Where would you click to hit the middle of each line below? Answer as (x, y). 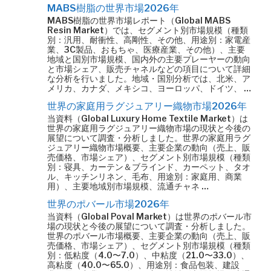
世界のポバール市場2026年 (108, 204)
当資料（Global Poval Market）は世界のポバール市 (149, 216)
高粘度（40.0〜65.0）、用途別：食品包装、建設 (143, 265)
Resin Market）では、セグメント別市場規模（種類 (148, 30)
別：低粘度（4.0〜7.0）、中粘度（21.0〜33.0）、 (148, 255)
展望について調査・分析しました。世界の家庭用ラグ (149, 138)
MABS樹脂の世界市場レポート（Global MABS (139, 20)
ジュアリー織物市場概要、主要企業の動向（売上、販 (149, 147)
